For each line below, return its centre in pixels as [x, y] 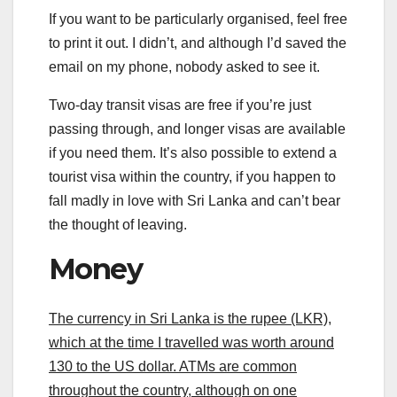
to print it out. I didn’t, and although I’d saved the [198, 43]
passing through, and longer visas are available [197, 128]
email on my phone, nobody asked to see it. [184, 66]
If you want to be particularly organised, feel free [198, 19]
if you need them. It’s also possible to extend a [193, 152]
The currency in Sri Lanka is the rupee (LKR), [190, 318]
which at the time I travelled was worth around [191, 342]
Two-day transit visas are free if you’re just [180, 105]
